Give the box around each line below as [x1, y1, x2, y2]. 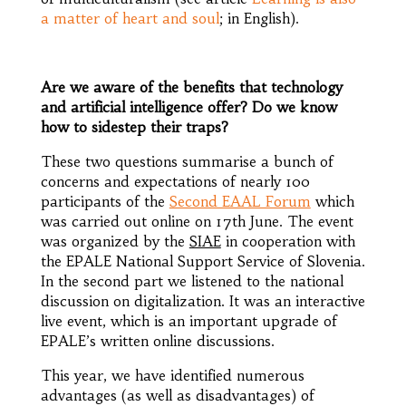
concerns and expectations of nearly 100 [40, 171, 310, 190]
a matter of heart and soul [40, 8, 219, 27]
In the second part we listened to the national [40, 271, 343, 290]
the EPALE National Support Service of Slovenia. [40, 251, 365, 270]
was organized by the [40, 231, 189, 250]
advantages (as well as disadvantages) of [40, 385, 314, 404]
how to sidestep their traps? [40, 117, 228, 136]
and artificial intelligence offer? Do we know [40, 97, 337, 116]
